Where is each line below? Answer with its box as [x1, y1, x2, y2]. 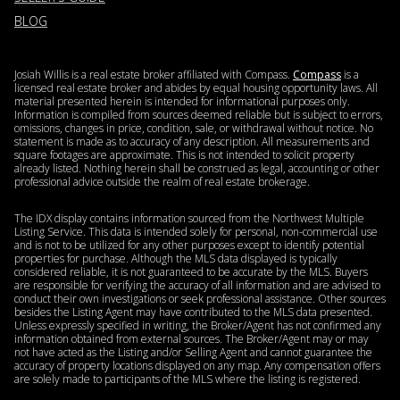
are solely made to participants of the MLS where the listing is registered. [14, 371, 361, 387]
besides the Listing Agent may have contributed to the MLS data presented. [14, 304, 372, 321]
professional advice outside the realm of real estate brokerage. [14, 173, 310, 189]
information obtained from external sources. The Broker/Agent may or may [14, 331, 369, 347]
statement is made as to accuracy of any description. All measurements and [14, 133, 370, 149]
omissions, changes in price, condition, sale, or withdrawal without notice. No [14, 120, 373, 136]
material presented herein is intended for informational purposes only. [14, 93, 350, 109]
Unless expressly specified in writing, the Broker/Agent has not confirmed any [14, 318, 381, 334]
